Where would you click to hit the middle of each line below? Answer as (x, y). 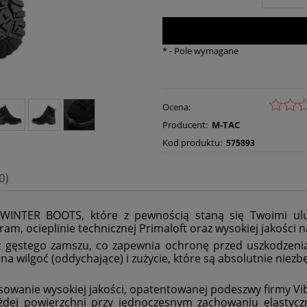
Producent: (185, 124)
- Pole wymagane (202, 51)
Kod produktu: (192, 142)
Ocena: (176, 107)
